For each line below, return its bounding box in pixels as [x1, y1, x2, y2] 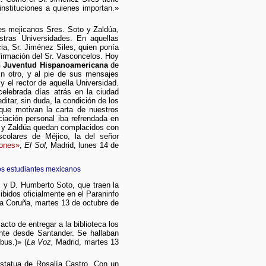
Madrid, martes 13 [53, 237, 119, 247]
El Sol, [24, 141, 48, 150]
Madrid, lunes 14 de [47, 141, 119, 150]
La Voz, [26, 237, 53, 247]
